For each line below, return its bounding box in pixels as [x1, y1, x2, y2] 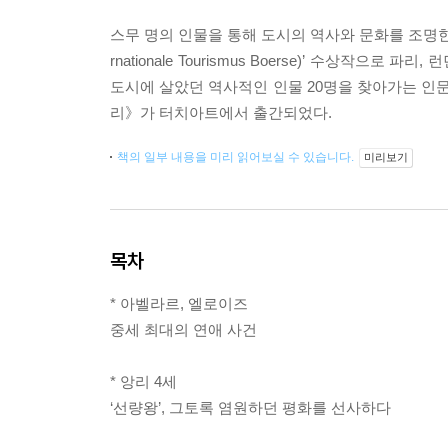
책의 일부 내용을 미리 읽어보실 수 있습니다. [117, 150, 357, 165]
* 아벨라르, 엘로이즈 [110, 295, 248, 313]
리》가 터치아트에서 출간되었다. [110, 104, 332, 122]
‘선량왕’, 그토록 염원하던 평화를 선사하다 [110, 399, 391, 417]
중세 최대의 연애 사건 [110, 321, 257, 339]
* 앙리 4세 [110, 373, 177, 391]
